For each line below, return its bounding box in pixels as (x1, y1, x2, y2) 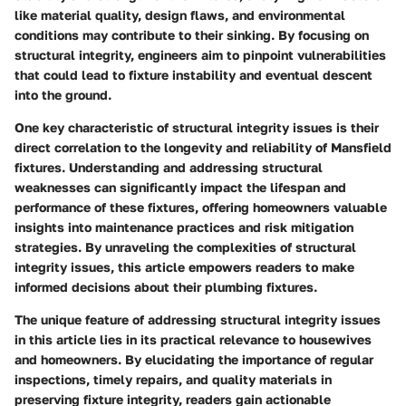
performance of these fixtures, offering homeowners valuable (14, 198, 387, 215)
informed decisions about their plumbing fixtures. (14, 278, 317, 295)
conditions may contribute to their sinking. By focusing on (14, 26, 369, 43)
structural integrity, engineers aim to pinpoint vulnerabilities (14, 46, 386, 63)
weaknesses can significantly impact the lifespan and (14, 179, 346, 195)
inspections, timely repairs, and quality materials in (14, 371, 332, 387)
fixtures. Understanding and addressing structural (14, 159, 323, 175)
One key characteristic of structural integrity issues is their (14, 119, 379, 135)
